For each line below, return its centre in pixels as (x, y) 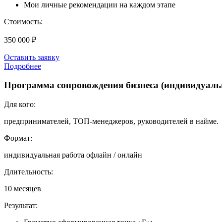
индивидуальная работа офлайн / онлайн (73, 155)
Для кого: (20, 105)
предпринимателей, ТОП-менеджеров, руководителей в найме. (111, 121)
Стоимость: (23, 21)
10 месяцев (23, 189)
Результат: (21, 206)
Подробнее (23, 66)
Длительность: (28, 172)
